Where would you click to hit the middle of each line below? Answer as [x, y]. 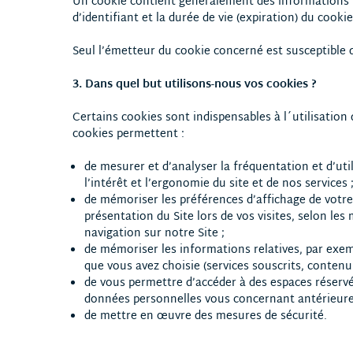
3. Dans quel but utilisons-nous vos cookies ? [195, 85]
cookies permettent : [128, 134]
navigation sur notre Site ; [154, 234]
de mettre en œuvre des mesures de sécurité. [206, 316]
